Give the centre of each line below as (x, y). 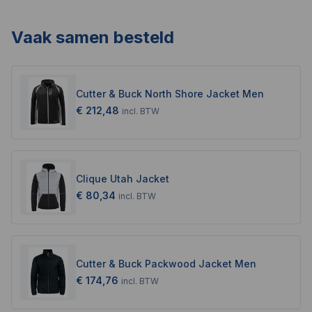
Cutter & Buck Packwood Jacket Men (166, 263)
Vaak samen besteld (93, 37)
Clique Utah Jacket (123, 178)
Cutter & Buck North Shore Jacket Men (170, 93)
